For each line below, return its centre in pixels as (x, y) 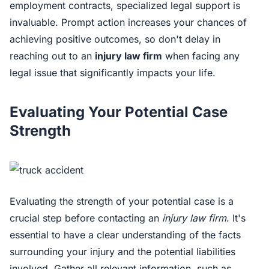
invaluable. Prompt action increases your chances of (128, 22)
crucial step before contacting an (86, 218)
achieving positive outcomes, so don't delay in (115, 39)
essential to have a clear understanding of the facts (125, 235)
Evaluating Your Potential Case (119, 112)
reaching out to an (52, 56)
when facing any (201, 56)
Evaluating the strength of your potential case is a (122, 201)
